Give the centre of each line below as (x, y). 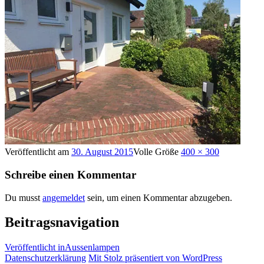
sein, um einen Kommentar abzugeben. (159, 197)
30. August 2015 (102, 152)
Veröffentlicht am (38, 152)
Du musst (24, 197)
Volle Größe (157, 152)
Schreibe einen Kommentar (70, 174)
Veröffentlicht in (35, 247)
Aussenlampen (92, 247)
